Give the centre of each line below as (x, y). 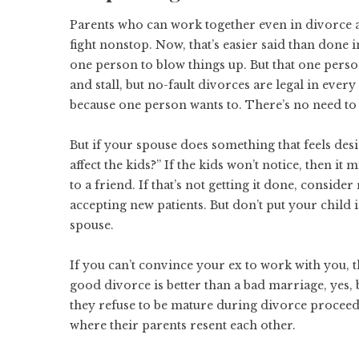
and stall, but (109, 85)
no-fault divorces (199, 85)
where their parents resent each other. (184, 325)
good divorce (110, 285)
